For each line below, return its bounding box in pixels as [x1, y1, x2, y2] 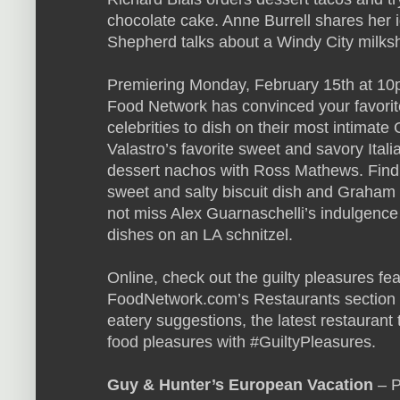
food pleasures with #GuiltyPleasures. [107, 332, 376, 351]
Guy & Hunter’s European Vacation [107, 375, 373, 394]
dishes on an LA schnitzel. [107, 225, 293, 244]
